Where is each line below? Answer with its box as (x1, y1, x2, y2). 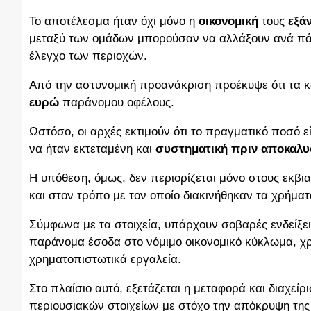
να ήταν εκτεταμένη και (29, 142, 155, 156)
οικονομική (199, 15, 258, 28)
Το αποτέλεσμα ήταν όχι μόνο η (29, 15, 199, 28)
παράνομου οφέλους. (59, 96, 174, 110)
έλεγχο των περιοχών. (29, 49, 147, 63)
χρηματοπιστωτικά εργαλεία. (29, 253, 181, 267)
